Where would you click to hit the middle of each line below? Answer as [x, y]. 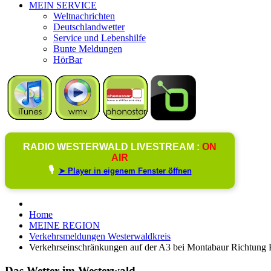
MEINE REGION [64, 225]
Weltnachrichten [84, 16]
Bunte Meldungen [88, 48]
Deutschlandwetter [89, 27]
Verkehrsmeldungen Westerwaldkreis [100, 236]
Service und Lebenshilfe [100, 38]
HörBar [68, 59]
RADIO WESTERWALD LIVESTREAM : [113, 146]
